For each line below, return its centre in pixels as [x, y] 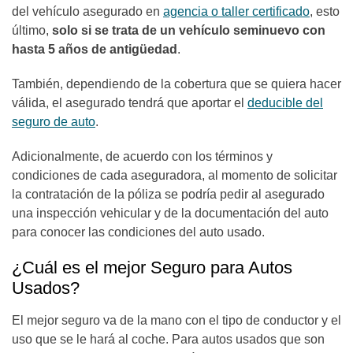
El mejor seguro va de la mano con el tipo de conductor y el [176, 320]
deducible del [285, 103]
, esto [325, 11]
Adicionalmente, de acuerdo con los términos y [142, 156]
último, [30, 30]
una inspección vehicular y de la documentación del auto [170, 213]
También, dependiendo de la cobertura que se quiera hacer [176, 84]
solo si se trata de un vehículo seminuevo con [187, 30]
